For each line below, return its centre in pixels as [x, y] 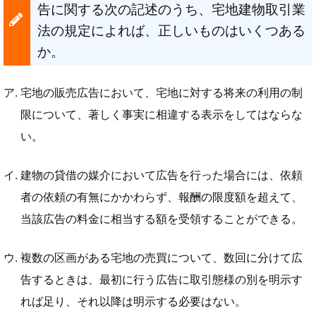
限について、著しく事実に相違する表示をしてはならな [161, 115]
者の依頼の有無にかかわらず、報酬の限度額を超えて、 [161, 197]
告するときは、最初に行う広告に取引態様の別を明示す [161, 279]
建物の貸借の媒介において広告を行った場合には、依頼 [161, 175]
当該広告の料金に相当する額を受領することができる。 [161, 219]
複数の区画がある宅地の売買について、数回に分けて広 [161, 257]
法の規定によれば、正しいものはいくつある [171, 30]
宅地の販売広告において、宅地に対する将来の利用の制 [161, 93]
